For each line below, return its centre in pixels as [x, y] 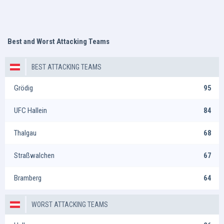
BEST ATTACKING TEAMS [66, 67]
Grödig [23, 88]
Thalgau [25, 133]
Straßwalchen [34, 155]
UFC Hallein [30, 110]
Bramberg [28, 178]
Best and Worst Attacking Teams [58, 41]
